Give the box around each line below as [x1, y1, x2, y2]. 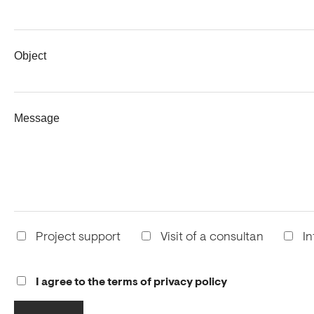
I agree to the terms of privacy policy [36, 276, 227, 288]
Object [14, 48, 46, 62]
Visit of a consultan [160, 231, 264, 244]
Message [14, 111, 60, 125]
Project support [36, 231, 121, 244]
